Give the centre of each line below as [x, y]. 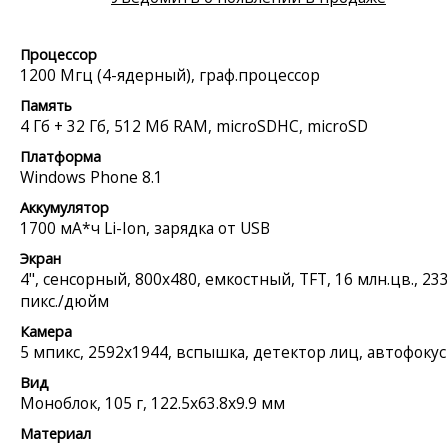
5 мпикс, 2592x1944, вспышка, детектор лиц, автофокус [233, 351]
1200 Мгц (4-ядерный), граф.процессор [170, 74]
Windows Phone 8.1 [91, 176]
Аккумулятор [64, 207]
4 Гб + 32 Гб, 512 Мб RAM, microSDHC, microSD [194, 125]
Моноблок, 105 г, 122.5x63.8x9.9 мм [152, 402]
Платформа [60, 156]
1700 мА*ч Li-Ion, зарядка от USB [145, 227]
